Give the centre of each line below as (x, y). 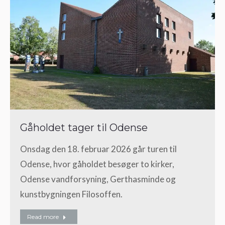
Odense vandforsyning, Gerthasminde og (98, 179)
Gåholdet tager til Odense (84, 127)
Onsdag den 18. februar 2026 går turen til (98, 149)
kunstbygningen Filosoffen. (71, 194)
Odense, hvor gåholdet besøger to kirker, (97, 164)
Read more (43, 216)
